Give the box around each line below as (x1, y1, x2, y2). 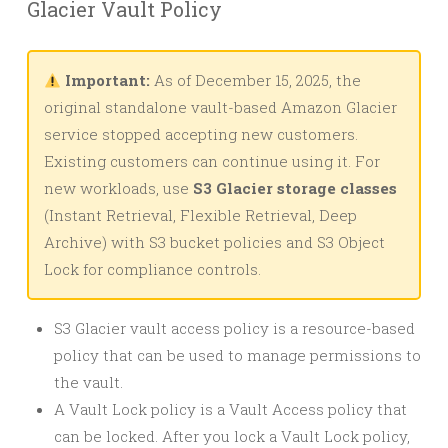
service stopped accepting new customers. (44, 124, 358, 144)
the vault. (54, 372, 123, 392)
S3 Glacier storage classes (193, 178, 397, 198)
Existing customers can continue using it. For (44, 151, 380, 171)
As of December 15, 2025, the (150, 70, 362, 90)
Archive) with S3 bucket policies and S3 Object (44, 232, 385, 252)
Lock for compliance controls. (44, 259, 261, 279)
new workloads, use (44, 178, 193, 198)
